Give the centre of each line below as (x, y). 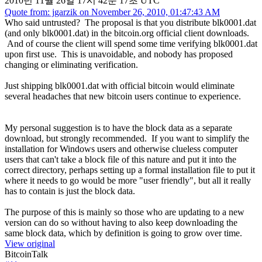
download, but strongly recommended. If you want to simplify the (127, 138)
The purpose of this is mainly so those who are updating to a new (125, 212)
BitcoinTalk (26, 254)
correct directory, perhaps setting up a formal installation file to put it (130, 170)
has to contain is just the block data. (70, 191)
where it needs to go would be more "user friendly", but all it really (128, 180)
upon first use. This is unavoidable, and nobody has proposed (119, 54)
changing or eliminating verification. (71, 64)
